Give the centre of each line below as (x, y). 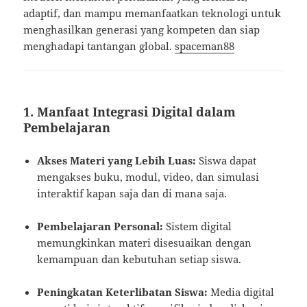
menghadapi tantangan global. (99, 46)
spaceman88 (205, 46)
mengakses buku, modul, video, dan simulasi (148, 177)
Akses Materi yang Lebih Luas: (117, 161)
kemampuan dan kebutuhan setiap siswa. (139, 259)
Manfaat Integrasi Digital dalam (137, 112)
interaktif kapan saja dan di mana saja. (132, 194)
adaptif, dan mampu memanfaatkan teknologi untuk (152, 13)
